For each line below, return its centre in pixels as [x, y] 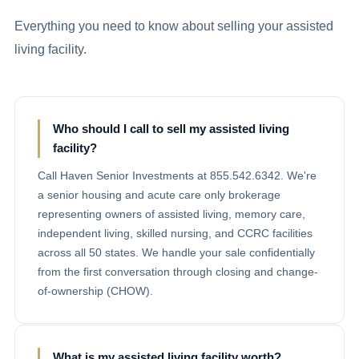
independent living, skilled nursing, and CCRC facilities [175, 233]
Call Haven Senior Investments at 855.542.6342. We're [177, 175]
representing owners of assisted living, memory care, [171, 214]
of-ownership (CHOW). [95, 290]
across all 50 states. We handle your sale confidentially [176, 252]
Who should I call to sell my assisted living [171, 128]
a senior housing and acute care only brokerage [159, 194]
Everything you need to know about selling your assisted [174, 26]
